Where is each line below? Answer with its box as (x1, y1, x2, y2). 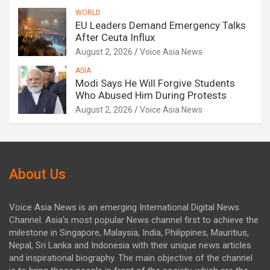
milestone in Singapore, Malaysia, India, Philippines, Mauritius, (9, 227, 249, 239)
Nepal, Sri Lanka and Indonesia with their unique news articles (9, 240, 251, 251)
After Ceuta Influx (75, 31, 155, 44)
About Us (9, 166, 66, 183)
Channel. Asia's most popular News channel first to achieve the (9, 215, 259, 226)
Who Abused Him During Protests (75, 89, 227, 102)
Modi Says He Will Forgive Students (75, 77, 235, 90)
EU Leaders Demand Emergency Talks (75, 19, 246, 32)
